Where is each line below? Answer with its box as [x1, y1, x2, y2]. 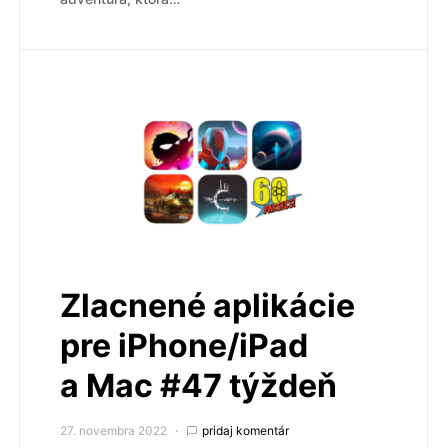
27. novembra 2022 [60, 422, 167, 438]
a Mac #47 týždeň [60, 365, 337, 405]
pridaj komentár [202, 422, 289, 438]
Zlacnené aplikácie [60, 285, 355, 325]
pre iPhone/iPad [60, 325, 308, 365]
